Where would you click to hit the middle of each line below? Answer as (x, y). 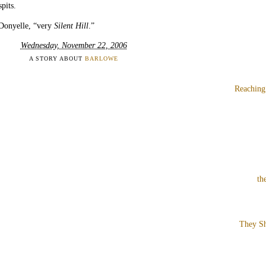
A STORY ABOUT (57, 59)
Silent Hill (71, 25)
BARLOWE (102, 59)
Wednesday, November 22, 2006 (74, 45)
